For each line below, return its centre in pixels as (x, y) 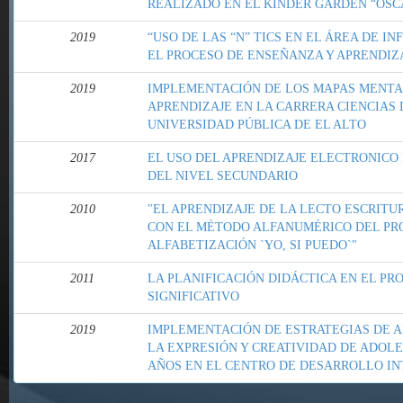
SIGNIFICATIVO (193, 297)
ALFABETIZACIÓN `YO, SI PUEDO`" (252, 246)
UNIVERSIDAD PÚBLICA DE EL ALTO (257, 125)
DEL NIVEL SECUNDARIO (223, 176)
